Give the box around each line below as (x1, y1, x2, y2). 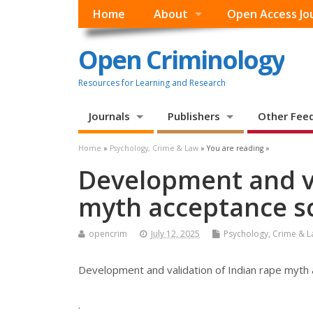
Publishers (167, 109, 220, 124)
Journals (89, 109, 130, 124)
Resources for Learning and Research (78, 76, 226, 89)
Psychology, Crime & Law (110, 143, 198, 154)
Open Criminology (78, 42, 284, 77)
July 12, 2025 (151, 228, 200, 240)
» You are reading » (198, 143, 270, 154)
